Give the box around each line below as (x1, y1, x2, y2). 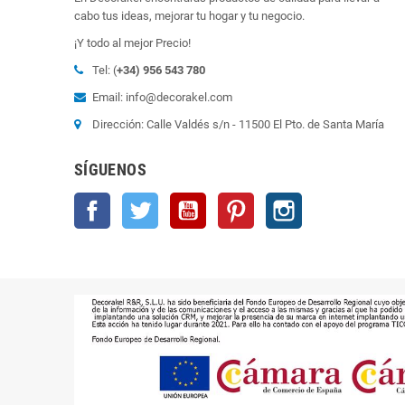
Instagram (302, 193, 354, 208)
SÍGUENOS (74, 159, 146, 179)
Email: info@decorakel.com (92, 89, 232, 104)
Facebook (110, 193, 161, 208)
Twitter (158, 193, 194, 208)
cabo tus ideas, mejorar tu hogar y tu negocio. (74, 8, 305, 23)
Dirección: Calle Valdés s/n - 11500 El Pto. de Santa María (92, 117, 384, 131)
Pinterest (254, 193, 300, 208)
